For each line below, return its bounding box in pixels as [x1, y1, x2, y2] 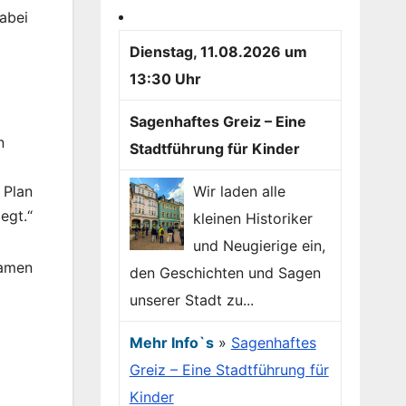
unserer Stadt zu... [129, 291, 254, 310]
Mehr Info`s [129, 333, 214, 353]
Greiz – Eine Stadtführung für [129, 361, 329, 380]
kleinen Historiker [192, 209, 313, 228]
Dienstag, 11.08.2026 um [129, 43, 307, 62]
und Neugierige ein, [192, 237, 325, 256]
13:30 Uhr [129, 70, 201, 89]
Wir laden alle [192, 182, 285, 201]
